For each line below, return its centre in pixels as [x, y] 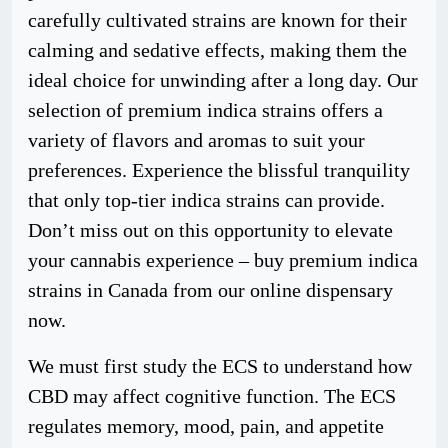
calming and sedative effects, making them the [217, 50]
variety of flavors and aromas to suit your [196, 140]
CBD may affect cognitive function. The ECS [212, 396]
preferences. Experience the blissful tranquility [219, 170]
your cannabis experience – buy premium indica [223, 260]
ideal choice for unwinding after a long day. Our [223, 80]
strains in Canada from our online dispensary [210, 290]
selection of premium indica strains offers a [205, 110]
